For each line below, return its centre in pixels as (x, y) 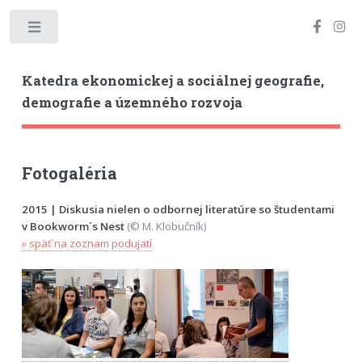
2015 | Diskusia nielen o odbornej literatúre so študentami (178, 209)
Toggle (86, 30)
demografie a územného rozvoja (132, 102)
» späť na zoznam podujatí (86, 243)
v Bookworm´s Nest (73, 226)
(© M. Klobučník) (165, 226)
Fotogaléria (69, 173)
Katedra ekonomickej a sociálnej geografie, (173, 80)
